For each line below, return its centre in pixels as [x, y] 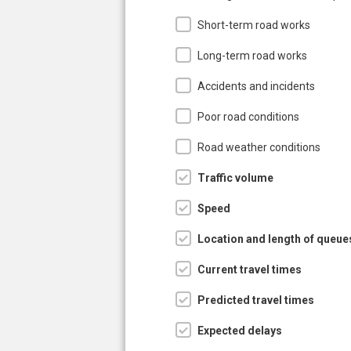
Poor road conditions [248, 116]
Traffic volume [235, 177]
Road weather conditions [259, 147]
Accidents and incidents [256, 86]
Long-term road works [252, 55]
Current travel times [250, 269]
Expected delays [240, 330]
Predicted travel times [256, 300]
